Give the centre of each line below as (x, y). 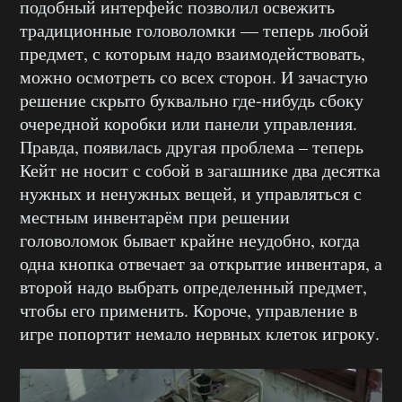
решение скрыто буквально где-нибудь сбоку (192, 100)
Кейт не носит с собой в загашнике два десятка (200, 170)
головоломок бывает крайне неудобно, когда (190, 240)
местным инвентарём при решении (155, 217)
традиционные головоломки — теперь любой (194, 31)
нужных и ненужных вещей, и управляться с (191, 194)
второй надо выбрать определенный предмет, (193, 287)
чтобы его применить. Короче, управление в (188, 310)
